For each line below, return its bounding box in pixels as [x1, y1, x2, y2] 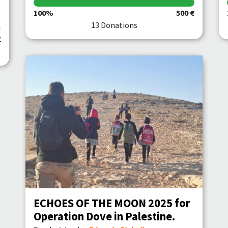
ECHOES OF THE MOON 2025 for [34, 196, 190, 210]
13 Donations [91, 20, 137, 30]
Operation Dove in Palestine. [34, 209, 175, 223]
